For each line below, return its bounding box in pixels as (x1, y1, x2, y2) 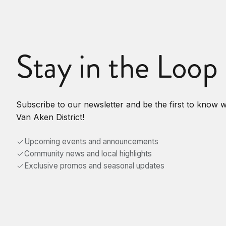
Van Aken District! (16, 111, 84, 122)
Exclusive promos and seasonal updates (24, 160, 164, 171)
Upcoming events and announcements (24, 136, 158, 146)
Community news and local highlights (24, 148, 152, 158)
